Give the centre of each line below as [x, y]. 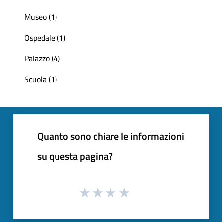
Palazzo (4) [42, 58]
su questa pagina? [75, 156]
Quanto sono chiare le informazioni [111, 136]
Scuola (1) [41, 79]
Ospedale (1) [45, 37]
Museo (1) [41, 17]
